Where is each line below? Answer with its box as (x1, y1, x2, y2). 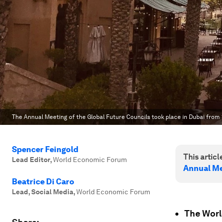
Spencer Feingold (12, 145, 78, 154)
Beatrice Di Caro (12, 177, 74, 186)
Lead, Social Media (12, 188, 73, 196)
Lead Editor (12, 156, 50, 164)
